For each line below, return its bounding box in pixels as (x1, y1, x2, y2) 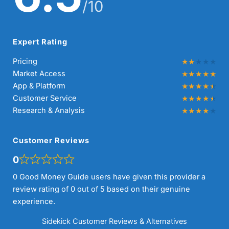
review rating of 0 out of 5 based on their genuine (12, 185, 190, 194)
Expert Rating (12, 37, 67, 47)
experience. (12, 197, 55, 207)
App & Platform (12, 81, 65, 91)
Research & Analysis (12, 106, 85, 116)
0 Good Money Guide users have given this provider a (12, 172, 205, 182)
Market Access (12, 69, 65, 79)
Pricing (12, 57, 37, 66)
